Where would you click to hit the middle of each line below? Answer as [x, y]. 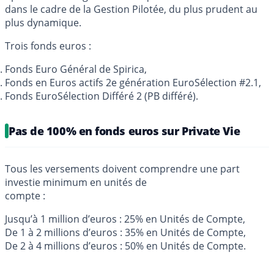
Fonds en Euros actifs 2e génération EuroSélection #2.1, [133, 82]
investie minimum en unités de [76, 182]
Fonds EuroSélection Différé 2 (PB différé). [102, 96]
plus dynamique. [43, 22]
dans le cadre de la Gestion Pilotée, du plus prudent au [131, 9]
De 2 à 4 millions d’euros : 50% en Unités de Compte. [125, 246]
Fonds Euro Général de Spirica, [76, 69]
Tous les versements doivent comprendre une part [122, 168]
